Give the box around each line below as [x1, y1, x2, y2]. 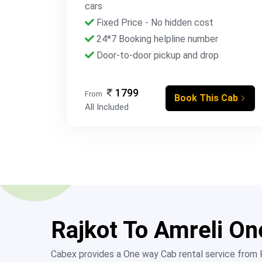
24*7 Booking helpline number [94, 33, 218, 44]
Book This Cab [174, 92, 239, 104]
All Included [85, 102, 129, 112]
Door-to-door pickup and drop [94, 50, 219, 61]
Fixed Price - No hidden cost [94, 17, 213, 28]
